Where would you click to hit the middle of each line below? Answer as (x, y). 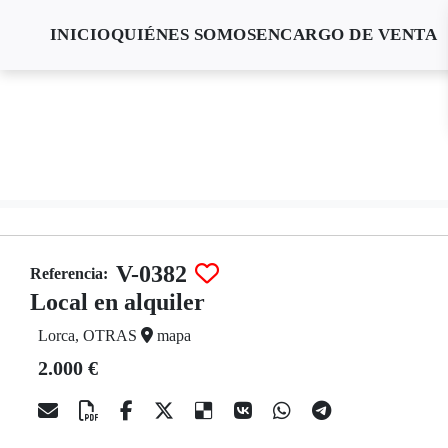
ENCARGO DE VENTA (347, 34)
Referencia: (69, 273)
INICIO (80, 34)
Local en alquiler (117, 302)
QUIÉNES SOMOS (183, 34)
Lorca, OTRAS (89, 335)
